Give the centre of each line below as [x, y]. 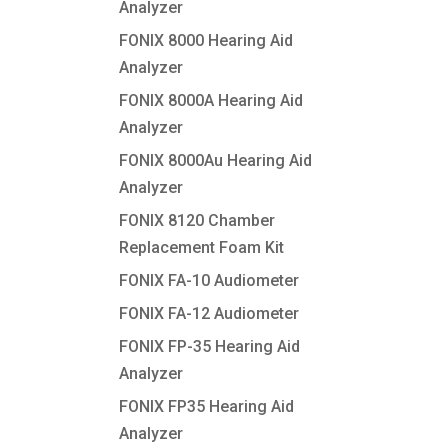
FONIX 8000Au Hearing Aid [216, 160]
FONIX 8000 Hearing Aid [206, 40]
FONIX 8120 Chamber [197, 220]
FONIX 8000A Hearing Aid [211, 100]
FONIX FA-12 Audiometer [209, 313]
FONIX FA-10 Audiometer [209, 280]
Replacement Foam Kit [202, 247]
